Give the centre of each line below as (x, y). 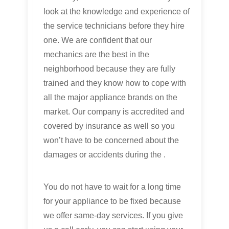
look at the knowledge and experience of (117, 12)
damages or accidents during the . (105, 155)
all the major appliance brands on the (110, 98)
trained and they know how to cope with (115, 83)
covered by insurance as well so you (109, 126)
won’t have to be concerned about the (111, 141)
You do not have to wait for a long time (112, 187)
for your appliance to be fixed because (112, 201)
